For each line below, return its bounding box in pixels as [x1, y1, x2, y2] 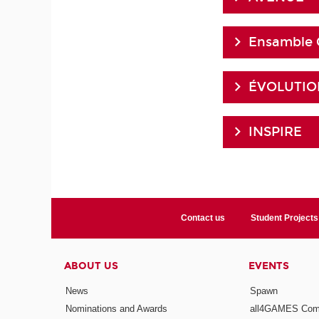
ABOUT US [64, 259, 119, 272]
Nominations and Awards [66, 303, 168, 315]
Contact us [181, 212, 226, 223]
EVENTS [248, 259, 289, 272]
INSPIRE [249, 123, 303, 140]
